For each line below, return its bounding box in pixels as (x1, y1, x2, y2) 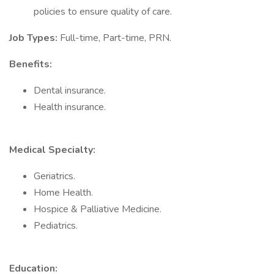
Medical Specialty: (9, 143, 95, 157)
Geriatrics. (34, 169, 75, 183)
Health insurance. (34, 100, 106, 114)
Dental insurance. (34, 84, 106, 97)
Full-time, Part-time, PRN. (60, 31, 171, 45)
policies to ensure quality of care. (34, 5, 172, 18)
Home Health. (34, 186, 93, 199)
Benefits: (9, 57, 52, 71)
